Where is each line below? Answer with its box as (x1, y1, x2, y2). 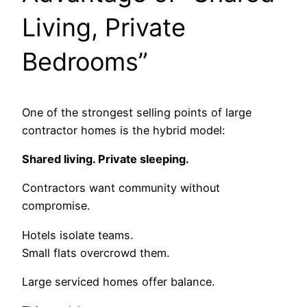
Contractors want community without (22, 181, 220, 195)
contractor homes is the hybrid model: (22, 123, 225, 137)
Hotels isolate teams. (22, 228, 133, 242)
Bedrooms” (22, 46, 148, 77)
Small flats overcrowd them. (22, 245, 169, 260)
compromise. (22, 199, 90, 213)
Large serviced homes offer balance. (22, 274, 214, 288)
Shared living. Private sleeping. (22, 152, 189, 167)
